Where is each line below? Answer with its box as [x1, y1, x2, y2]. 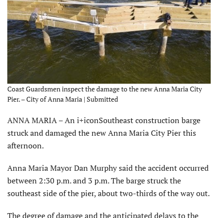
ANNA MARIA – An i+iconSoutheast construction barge [7, 114, 200, 126]
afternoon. [7, 140, 44, 151]
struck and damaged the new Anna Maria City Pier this [7, 127, 196, 138]
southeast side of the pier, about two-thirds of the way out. [7, 187, 210, 199]
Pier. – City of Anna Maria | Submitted [7, 94, 118, 104]
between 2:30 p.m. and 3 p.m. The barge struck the [7, 175, 181, 186]
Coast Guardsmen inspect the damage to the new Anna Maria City [7, 84, 202, 93]
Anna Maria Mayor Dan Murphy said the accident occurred [7, 162, 209, 173]
